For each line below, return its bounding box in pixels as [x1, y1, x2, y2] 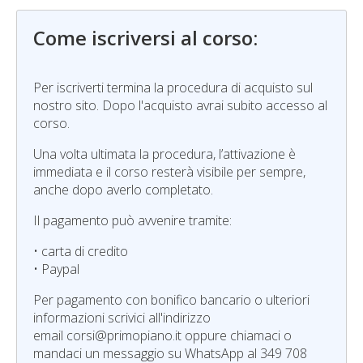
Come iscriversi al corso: [33, 24, 258, 51]
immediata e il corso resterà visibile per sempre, [33, 163, 305, 181]
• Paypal [33, 260, 79, 278]
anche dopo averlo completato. [33, 181, 213, 199]
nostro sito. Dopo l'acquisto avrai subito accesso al [33, 96, 327, 114]
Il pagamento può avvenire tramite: [33, 211, 232, 229]
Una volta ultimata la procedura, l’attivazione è [33, 145, 296, 163]
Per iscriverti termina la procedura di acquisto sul [33, 79, 313, 96]
